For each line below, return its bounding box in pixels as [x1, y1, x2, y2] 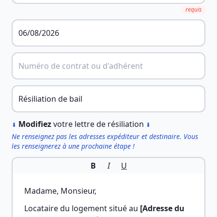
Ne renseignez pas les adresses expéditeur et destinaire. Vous [12, 132, 198, 141]
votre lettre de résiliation [51, 119, 146, 129]
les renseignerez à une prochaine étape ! [12, 141, 135, 151]
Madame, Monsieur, [24, 186, 96, 196]
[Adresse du [140, 203, 185, 214]
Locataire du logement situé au [24, 203, 140, 214]
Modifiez [18, 119, 51, 129]
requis [186, 5, 201, 14]
